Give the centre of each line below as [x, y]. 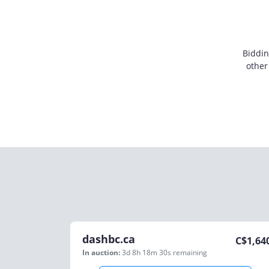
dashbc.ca [109, 239]
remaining [190, 252]
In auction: [101, 252]
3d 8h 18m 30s [147, 252]
